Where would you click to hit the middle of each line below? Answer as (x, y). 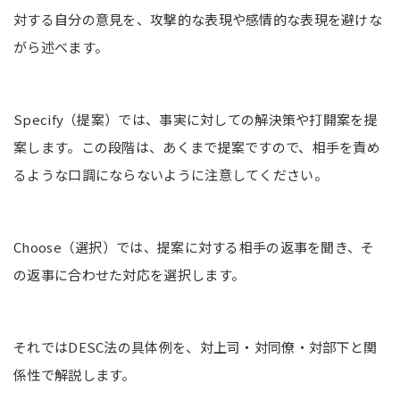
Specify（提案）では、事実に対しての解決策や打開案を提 (196, 120)
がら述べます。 (61, 47)
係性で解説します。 (75, 375)
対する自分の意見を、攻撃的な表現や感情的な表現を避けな (198, 20)
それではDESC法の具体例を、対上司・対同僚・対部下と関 (196, 347)
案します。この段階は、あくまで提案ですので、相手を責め (197, 147)
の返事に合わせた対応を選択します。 (129, 275)
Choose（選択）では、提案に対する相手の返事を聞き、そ (194, 247)
